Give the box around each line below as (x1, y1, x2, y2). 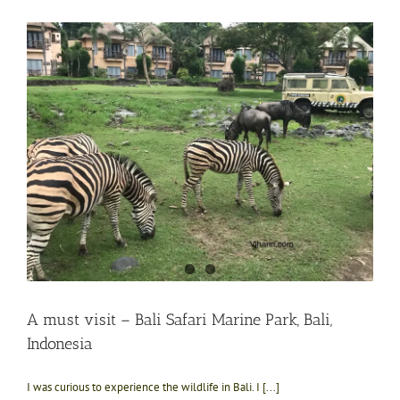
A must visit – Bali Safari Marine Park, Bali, (27, 310, 332, 330)
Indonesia (27, 334, 93, 354)
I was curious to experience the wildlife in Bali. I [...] (27, 379, 279, 396)
